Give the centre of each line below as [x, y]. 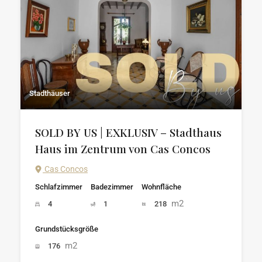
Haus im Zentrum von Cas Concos [123, 148]
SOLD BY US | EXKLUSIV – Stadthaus [128, 132]
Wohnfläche [161, 187]
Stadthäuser [50, 93]
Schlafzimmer [59, 187]
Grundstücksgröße [67, 229]
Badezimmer [112, 187]
